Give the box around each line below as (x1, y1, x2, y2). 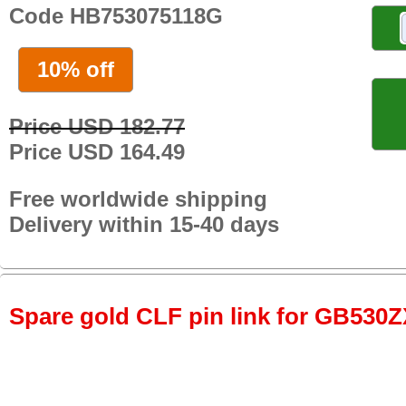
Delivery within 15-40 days (9, 211, 279, 237)
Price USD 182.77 (9, 113, 185, 139)
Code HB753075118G (9, 3, 223, 28)
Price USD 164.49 (9, 139, 185, 164)
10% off (37, 56, 114, 82)
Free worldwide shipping (9, 186, 267, 211)
